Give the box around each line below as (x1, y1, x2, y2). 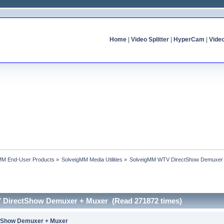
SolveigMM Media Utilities (61, 156, 123, 162)
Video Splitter (130, 36, 169, 43)
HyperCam (173, 36, 204, 43)
